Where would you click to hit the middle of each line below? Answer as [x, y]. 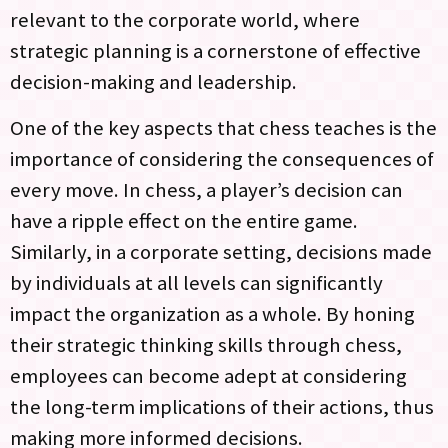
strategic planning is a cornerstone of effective [215, 51]
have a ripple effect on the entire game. [184, 220]
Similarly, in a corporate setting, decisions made [221, 251]
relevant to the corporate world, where [185, 20]
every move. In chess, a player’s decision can [206, 189]
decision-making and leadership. [153, 82]
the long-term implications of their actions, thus [222, 406]
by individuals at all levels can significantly [196, 282]
